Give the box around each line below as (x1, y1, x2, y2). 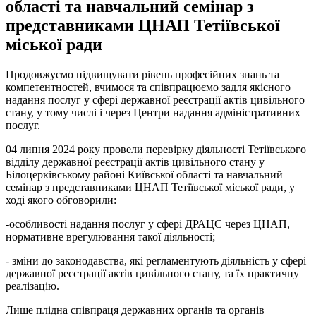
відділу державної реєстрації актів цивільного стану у (6, 155, 265, 168)
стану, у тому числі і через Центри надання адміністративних (6, 106, 300, 119)
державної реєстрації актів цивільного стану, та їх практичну (6, 267, 299, 279)
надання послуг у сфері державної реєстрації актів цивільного (6, 93, 305, 106)
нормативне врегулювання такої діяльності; (6, 230, 215, 243)
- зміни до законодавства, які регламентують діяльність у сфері (6, 254, 306, 267)
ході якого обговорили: (6, 193, 116, 206)
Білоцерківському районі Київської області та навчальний (6, 168, 283, 181)
